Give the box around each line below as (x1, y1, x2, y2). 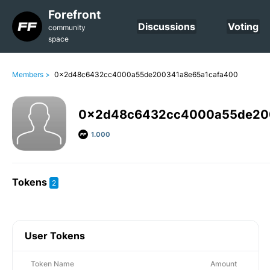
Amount (210, 259, 237, 268)
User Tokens (25, 230, 85, 242)
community (48, 23, 86, 32)
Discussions (138, 20, 195, 33)
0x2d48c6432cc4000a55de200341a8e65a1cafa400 (54, 70, 238, 79)
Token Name (31, 259, 74, 268)
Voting (228, 20, 259, 33)
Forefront (48, 8, 101, 22)
